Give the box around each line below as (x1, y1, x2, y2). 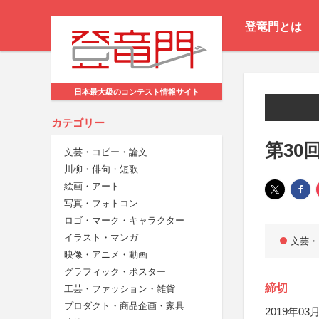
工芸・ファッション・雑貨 (64, 283, 175, 295)
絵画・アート (64, 181, 120, 192)
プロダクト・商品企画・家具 (64, 300, 184, 312)
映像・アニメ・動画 (64, 249, 147, 261)
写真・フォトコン (64, 198, 138, 209)
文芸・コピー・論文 (64, 147, 147, 158)
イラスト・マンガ (64, 232, 138, 244)
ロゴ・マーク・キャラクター (64, 215, 184, 226)
